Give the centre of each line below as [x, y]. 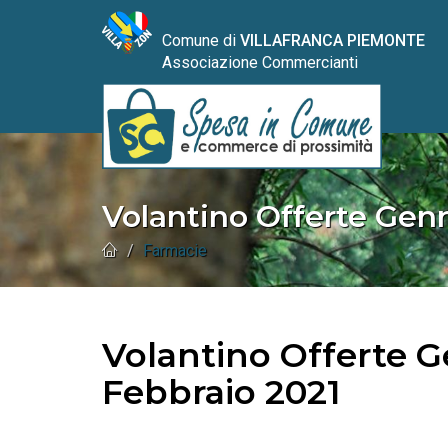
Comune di [201, 40]
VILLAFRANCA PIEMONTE [332, 40]
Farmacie [175, 250]
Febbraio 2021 [221, 392]
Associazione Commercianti [260, 62]
